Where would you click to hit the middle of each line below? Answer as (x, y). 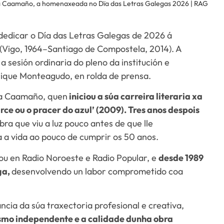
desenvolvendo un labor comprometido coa (97, 171)
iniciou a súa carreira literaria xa (135, 96)
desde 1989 (181, 157)
